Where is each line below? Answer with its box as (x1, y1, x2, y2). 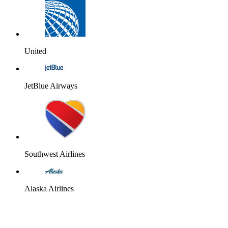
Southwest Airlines (24, 149, 85, 158)
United (24, 46, 46, 55)
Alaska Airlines (24, 184, 74, 193)
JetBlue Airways (24, 81, 77, 90)
